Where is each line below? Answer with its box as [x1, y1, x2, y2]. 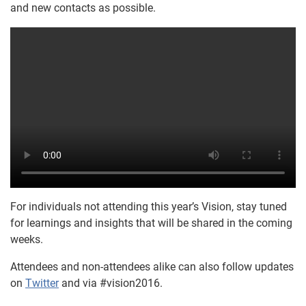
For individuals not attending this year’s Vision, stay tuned [10, 200, 287, 214]
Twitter [25, 277, 59, 290]
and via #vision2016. [59, 277, 163, 290]
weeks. [10, 233, 43, 247]
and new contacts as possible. [10, 1, 156, 14]
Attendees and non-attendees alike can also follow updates [10, 260, 294, 274]
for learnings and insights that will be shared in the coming [10, 217, 292, 230]
